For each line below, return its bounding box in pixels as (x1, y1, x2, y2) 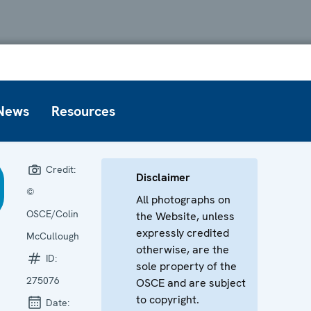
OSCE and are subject (136, 275, 246, 290)
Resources (51, 101, 115, 120)
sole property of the (136, 258, 237, 274)
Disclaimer (136, 169, 191, 185)
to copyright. (136, 292, 200, 307)
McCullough (26, 229, 80, 242)
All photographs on (136, 192, 231, 207)
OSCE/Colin (26, 207, 79, 220)
